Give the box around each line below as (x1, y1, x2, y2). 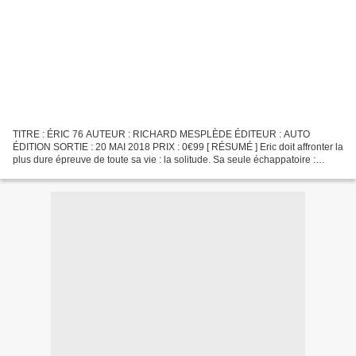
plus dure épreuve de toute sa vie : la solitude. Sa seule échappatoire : (13, 153, 315, 165)
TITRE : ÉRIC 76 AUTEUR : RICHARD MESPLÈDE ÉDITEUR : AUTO (13, 128, 310, 140)
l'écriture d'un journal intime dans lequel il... (13, 166, 199, 178)
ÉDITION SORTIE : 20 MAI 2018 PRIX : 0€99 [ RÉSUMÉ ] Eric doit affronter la (13, 141, 343, 153)
